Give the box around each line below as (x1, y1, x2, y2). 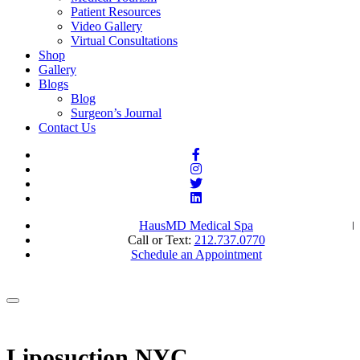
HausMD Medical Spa (139, 219, 253, 232)
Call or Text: (127, 233, 194, 247)
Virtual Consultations (71, 34, 178, 47)
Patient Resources (71, 5, 161, 18)
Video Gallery (71, 19, 142, 33)
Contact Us (39, 121, 96, 134)
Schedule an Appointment (130, 247, 262, 261)
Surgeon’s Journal (71, 106, 162, 120)
